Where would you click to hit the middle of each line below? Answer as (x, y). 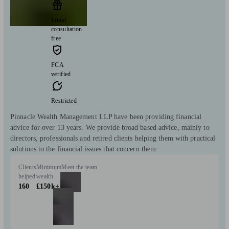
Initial (59, 20)
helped (27, 176)
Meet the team (79, 167)
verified (61, 74)
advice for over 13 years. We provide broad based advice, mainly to (110, 127)
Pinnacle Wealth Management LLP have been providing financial (106, 117)
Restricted (64, 100)
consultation (67, 29)
